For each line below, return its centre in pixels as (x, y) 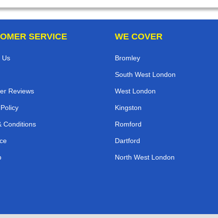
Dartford (127, 141)
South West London (145, 75)
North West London (145, 157)
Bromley (127, 58)
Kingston (128, 108)
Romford (128, 124)
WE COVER (139, 37)
